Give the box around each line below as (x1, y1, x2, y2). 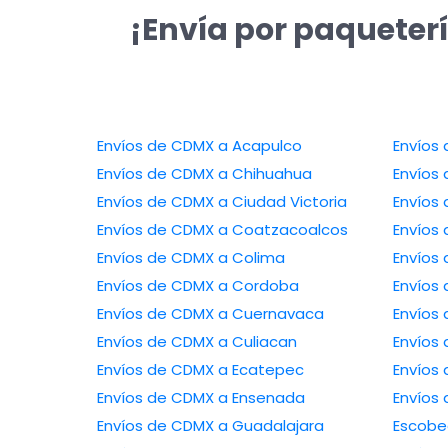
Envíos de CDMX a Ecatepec (218, 359, 304, 381)
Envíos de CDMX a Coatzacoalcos (218, 219, 348, 241)
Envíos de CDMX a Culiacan (218, 331, 297, 353)
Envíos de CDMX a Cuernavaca (218, 303, 324, 325)
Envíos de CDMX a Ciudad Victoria (218, 191, 347, 213)
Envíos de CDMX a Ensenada (218, 387, 305, 409)
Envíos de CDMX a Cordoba (218, 275, 299, 297)
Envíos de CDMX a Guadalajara (218, 415, 324, 437)
